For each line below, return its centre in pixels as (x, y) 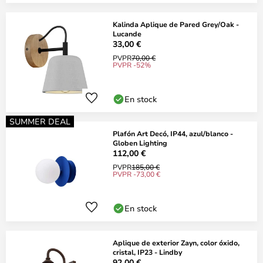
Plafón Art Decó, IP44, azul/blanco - (173, 133)
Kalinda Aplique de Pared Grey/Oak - (176, 24)
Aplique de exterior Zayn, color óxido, (176, 242)
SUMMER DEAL (40, 121)
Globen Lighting (140, 143)
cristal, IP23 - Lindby (147, 252)
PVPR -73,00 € (136, 174)
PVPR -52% (132, 65)
